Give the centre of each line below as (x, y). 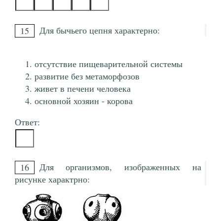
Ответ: (27, 122)
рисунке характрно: (54, 179)
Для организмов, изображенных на (120, 167)
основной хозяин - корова (84, 101)
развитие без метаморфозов (87, 76)
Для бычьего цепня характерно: (101, 30)
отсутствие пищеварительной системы (109, 64)
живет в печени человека (83, 89)
